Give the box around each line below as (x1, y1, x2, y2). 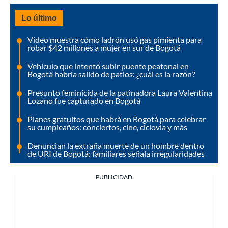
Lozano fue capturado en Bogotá (27, 96, 140, 106)
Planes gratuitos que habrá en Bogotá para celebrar (27, 114, 206, 124)
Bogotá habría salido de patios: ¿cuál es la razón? (27, 69, 195, 79)
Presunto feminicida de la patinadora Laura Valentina (27, 88, 212, 98)
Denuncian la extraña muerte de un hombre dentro (27, 140, 204, 151)
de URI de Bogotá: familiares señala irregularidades (27, 149, 205, 159)
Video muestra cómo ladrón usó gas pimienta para (27, 35, 202, 45)
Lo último (21, 13, 57, 23)
